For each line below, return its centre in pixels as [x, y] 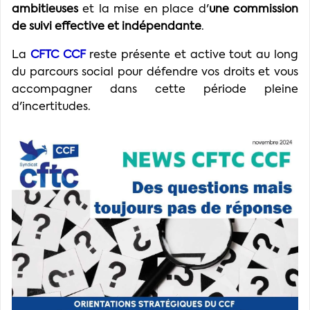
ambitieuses [45, 9]
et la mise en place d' [144, 9]
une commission [254, 9]
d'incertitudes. [51, 107]
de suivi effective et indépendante [107, 27]
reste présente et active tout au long [194, 55]
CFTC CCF [58, 55]
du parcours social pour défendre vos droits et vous [155, 72]
